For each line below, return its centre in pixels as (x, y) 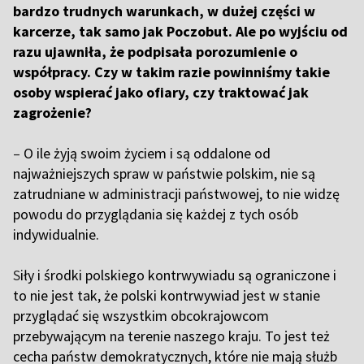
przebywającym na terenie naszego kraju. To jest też (171, 336)
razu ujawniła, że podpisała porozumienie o (155, 52)
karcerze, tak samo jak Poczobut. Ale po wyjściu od (180, 32)
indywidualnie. (58, 235)
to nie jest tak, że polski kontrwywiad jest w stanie (167, 296)
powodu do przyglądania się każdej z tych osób (156, 214)
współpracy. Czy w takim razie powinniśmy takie (171, 72)
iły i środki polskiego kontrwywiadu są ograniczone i (178, 275)
